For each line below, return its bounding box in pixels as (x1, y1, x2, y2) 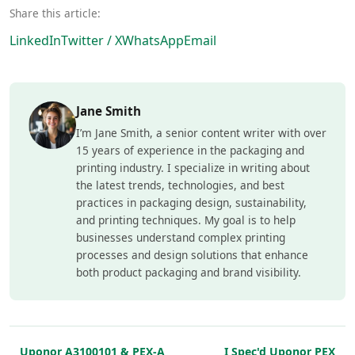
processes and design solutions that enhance (76, 246, 308, 262)
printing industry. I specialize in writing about (76, 159, 310, 175)
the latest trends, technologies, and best (76, 177, 284, 193)
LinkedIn (10, 31, 61, 49)
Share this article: (10, 5, 101, 21)
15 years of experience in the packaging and (76, 142, 304, 158)
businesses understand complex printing (76, 229, 285, 245)
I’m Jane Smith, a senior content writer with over (76, 124, 326, 140)
